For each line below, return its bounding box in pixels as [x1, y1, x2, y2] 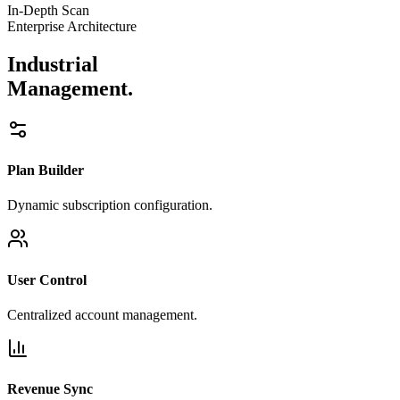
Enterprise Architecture [7, 19, 137, 35]
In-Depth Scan [7, 3, 89, 19]
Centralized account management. [7, 306, 197, 322]
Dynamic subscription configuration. [7, 197, 212, 213]
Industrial [7, 52, 98, 76]
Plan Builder [7, 162, 84, 179]
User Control [7, 271, 87, 287]
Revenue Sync [7, 381, 93, 397]
